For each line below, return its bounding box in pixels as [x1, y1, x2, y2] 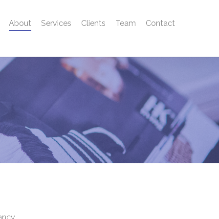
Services [41, 19, 71, 28]
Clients [81, 19, 106, 28]
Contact [146, 19, 175, 28]
